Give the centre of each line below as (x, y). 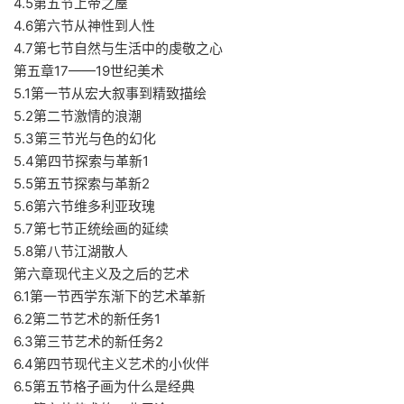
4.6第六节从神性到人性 (86, 25)
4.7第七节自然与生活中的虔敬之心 (120, 48)
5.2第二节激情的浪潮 (79, 115)
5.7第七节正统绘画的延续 (93, 228)
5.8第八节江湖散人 (73, 251)
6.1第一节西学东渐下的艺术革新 (111, 296)
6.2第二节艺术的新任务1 (89, 318)
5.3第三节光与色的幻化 (87, 138)
